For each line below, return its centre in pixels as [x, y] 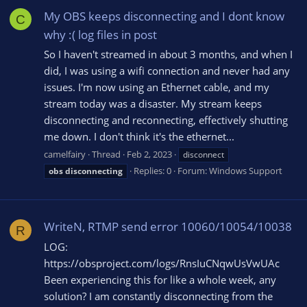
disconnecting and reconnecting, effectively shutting [166, 120]
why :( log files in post [100, 34]
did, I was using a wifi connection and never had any [167, 71]
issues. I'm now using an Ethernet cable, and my [157, 87]
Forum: [193, 171]
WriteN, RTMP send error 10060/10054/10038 [168, 227]
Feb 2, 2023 [149, 155]
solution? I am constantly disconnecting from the [158, 296]
